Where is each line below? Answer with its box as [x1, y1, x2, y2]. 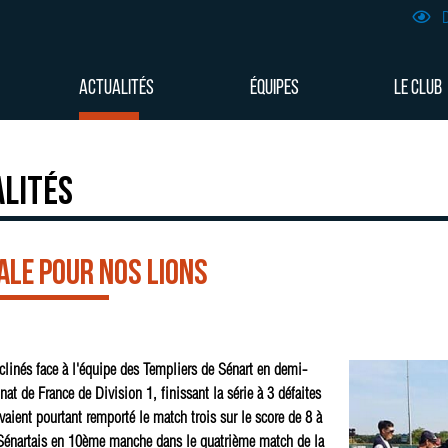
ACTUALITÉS [79, 78, 155, 99]
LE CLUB [394, 78, 443, 99]
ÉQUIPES [249, 78, 299, 99]
